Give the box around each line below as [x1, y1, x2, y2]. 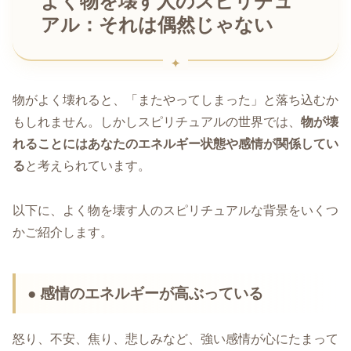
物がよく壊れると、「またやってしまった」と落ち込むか [13, 92, 338, 107]
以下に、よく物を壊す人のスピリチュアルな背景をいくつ [13, 203, 338, 217]
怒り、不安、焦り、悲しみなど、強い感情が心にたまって [13, 332, 338, 346]
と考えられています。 [25, 158, 150, 172]
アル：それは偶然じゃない [41, 15, 273, 36]
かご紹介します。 [13, 225, 113, 239]
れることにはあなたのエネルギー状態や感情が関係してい [13, 136, 338, 150]
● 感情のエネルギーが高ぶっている [27, 284, 264, 302]
